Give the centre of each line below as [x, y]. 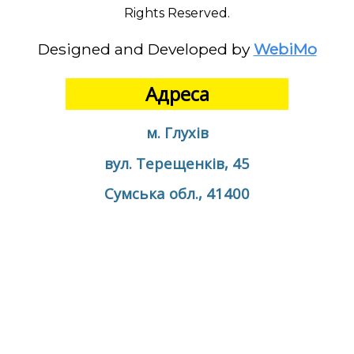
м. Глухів [177, 133]
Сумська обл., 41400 [177, 194]
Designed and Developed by [143, 49]
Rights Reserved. [177, 13]
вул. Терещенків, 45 [177, 163]
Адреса [177, 93]
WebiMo [285, 49]
